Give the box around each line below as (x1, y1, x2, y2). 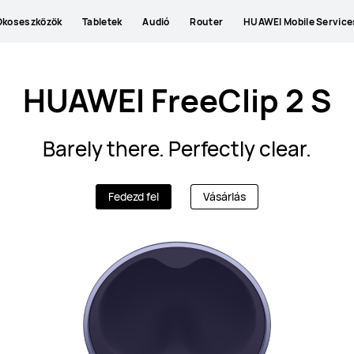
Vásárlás (203, 189, 246, 204)
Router (190, 14, 224, 28)
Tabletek (82, 14, 122, 28)
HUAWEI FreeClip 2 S (23, 78, 331, 122)
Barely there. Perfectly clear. (43, 134, 311, 163)
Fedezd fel (108, 189, 159, 204)
